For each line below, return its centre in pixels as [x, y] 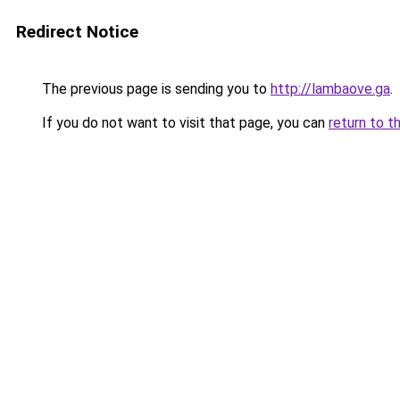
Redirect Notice [77, 32]
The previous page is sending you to [154, 89]
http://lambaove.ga [330, 89]
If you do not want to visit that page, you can [183, 123]
